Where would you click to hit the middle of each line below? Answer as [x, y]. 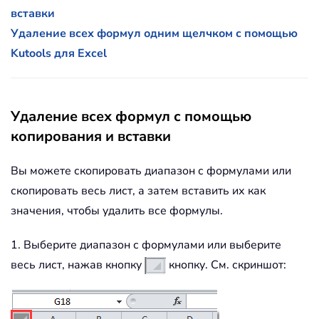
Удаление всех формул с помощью [131, 117]
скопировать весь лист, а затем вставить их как [138, 191]
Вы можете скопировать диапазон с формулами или [151, 171]
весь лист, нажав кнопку [78, 265]
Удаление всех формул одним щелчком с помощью [154, 34]
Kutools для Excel [59, 54]
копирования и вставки [91, 137]
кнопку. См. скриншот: [226, 265]
